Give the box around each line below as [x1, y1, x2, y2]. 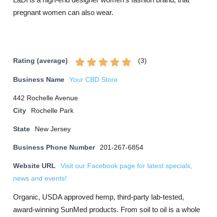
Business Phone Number [13, 144, 95, 151]
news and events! [13, 175, 67, 182]
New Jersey [35, 125, 71, 133]
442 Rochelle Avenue [13, 94, 78, 102]
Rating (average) [13, 57, 68, 65]
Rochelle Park [31, 107, 74, 114]
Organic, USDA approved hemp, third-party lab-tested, [13, 193, 184, 201]
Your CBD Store [69, 76, 118, 83]
